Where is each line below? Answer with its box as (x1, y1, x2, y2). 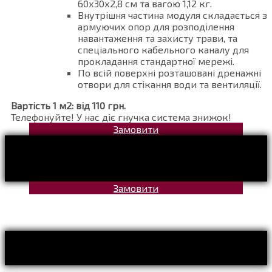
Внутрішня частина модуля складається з (78, 8, 267, 21)
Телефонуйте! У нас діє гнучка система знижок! (11, 110, 231, 123)
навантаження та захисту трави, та (78, 32, 237, 44)
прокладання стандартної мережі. (78, 55, 234, 67)
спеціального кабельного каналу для (78, 43, 249, 55)
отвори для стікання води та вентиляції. (78, 78, 262, 90)
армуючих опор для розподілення (78, 20, 234, 32)
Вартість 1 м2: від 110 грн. (11, 99, 126, 111)
